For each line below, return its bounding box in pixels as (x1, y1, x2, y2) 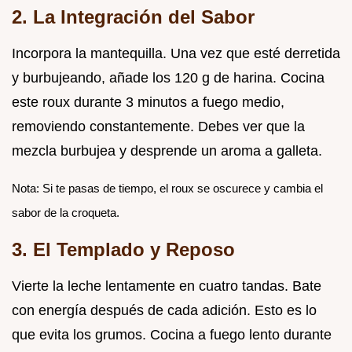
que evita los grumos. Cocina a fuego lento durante (12, 326, 332, 343)
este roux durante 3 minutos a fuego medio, (12, 93, 284, 110)
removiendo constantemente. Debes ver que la (12, 118, 305, 134)
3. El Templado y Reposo (12, 238, 235, 260)
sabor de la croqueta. (12, 205, 119, 219)
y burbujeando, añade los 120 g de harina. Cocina (12, 69, 324, 86)
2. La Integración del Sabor (12, 5, 255, 27)
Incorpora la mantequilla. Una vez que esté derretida (12, 45, 340, 61)
